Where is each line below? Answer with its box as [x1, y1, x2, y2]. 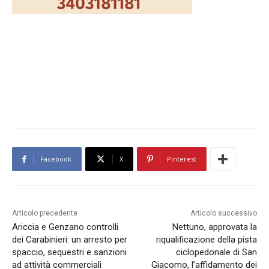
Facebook [40, 154, 71, 164]
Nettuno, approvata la [172, 222, 257, 233]
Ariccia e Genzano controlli [12, 222, 118, 233]
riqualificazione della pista [156, 234, 257, 246]
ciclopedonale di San [175, 247, 257, 258]
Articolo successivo [190, 209, 257, 218]
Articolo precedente [12, 209, 77, 218]
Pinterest [167, 154, 196, 164]
